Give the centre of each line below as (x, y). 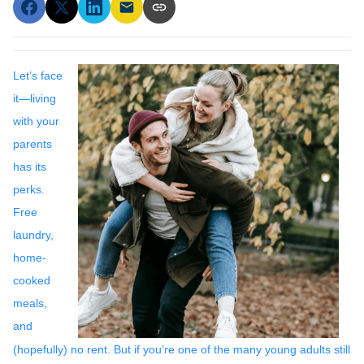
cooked (32, 280)
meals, (30, 303)
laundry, (33, 234)
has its (30, 166)
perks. (29, 189)
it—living (35, 98)
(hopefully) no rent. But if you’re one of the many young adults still (182, 349)
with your (36, 121)
